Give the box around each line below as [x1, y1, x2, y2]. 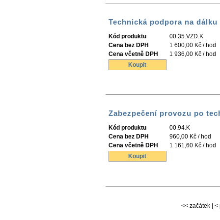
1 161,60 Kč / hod [169, 141, 216, 149]
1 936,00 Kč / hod [169, 50, 216, 57]
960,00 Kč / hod [169, 133, 211, 140]
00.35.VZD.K [169, 32, 203, 40]
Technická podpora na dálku [109, 17, 218, 26]
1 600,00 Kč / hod [169, 41, 216, 49]
